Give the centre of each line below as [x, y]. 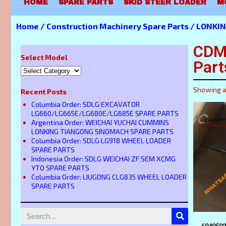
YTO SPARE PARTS [60, 168]
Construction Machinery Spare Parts [118, 26]
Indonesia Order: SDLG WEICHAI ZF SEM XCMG [103, 159]
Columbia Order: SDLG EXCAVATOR [86, 104]
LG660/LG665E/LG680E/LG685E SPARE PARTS [105, 114]
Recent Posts [44, 91]
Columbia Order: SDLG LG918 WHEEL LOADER [101, 141]
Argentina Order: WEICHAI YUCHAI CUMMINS [100, 123]
